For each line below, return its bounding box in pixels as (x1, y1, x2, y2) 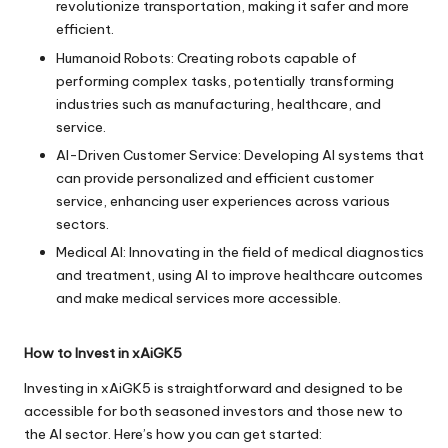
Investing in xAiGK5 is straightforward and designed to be (24, 378, 403, 397)
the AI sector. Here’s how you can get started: (24, 424, 322, 443)
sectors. (56, 214, 109, 233)
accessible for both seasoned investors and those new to (24, 401, 403, 420)
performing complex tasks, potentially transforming (56, 71, 394, 90)
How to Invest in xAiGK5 (24, 343, 182, 362)
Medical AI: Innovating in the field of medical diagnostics (56, 242, 424, 261)
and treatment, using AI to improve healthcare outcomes (56, 265, 423, 284)
